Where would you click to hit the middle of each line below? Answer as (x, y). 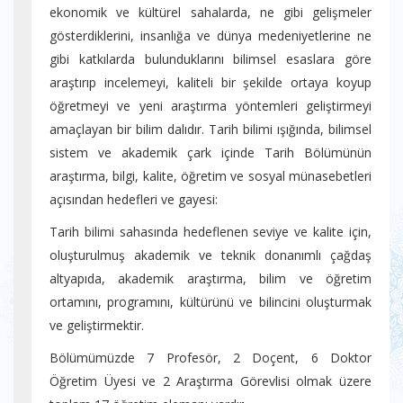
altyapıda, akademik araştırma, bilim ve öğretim (210, 278)
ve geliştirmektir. (97, 325)
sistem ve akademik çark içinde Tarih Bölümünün (210, 152)
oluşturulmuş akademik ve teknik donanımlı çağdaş (210, 255)
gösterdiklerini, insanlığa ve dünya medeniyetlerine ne (210, 36)
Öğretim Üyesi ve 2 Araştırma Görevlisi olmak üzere (210, 381)
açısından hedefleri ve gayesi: (134, 199)
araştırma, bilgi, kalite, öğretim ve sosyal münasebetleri (210, 176)
